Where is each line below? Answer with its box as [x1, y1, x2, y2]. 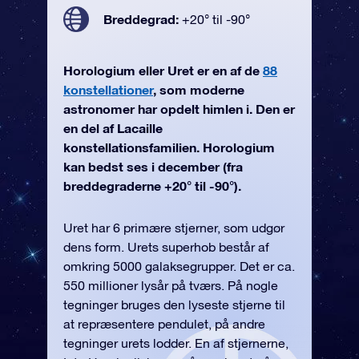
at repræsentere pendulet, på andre [63, 317, 265, 331]
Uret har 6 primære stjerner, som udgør [63, 220, 284, 235]
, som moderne [153, 82, 244, 97]
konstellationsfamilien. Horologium [63, 139, 275, 155]
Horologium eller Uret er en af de [63, 63, 263, 78]
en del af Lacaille [63, 120, 163, 135]
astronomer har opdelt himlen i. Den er [63, 101, 295, 116]
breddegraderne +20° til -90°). [63, 178, 241, 193]
